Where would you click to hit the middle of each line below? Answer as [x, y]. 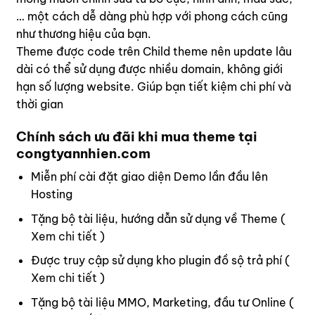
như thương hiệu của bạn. [84, 33]
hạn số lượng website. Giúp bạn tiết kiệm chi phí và [154, 86]
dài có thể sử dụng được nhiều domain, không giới [149, 69]
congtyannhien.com [83, 153]
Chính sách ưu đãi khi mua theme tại [137, 136]
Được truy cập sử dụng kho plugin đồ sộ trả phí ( [160, 261]
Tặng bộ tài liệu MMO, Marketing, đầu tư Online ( [162, 302]
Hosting [51, 194]
